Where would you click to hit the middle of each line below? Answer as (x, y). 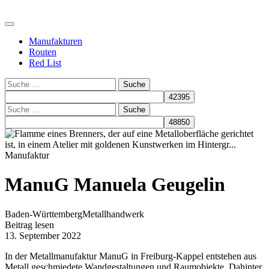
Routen (43, 52)
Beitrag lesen (29, 225)
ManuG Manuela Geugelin (115, 185)
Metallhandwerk (113, 214)
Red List (45, 63)
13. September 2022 (43, 235)
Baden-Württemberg (44, 214)
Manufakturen (56, 41)
